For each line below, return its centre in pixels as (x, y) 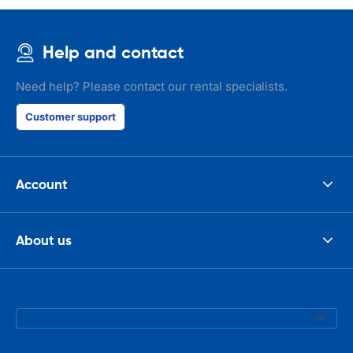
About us (44, 240)
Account (42, 184)
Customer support (71, 117)
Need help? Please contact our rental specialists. (152, 86)
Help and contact (113, 52)
